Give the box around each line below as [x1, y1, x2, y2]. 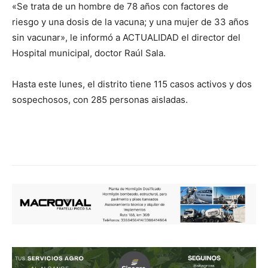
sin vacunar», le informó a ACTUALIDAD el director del [12, 32, 240, 44]
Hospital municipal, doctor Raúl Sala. [12, 47, 166, 59]
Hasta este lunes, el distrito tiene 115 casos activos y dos [12, 78, 252, 90]
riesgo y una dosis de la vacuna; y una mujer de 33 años [12, 16, 249, 28]
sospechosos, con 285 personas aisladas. [12, 94, 188, 106]
